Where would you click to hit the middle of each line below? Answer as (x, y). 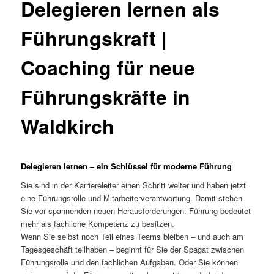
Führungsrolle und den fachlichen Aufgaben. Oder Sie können (130, 262)
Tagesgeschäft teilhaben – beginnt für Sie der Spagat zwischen (133, 250)
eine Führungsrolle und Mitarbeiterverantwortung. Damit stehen (132, 198)
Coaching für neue (108, 68)
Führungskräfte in (106, 97)
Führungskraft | (94, 38)
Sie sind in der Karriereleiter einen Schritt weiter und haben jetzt (134, 185)
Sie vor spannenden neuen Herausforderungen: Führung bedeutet (136, 211)
